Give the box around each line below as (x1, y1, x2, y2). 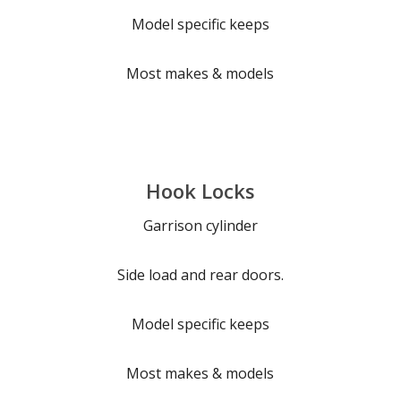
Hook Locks (145, 177, 255, 204)
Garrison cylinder (142, 216, 258, 235)
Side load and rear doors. (116, 265, 284, 285)
